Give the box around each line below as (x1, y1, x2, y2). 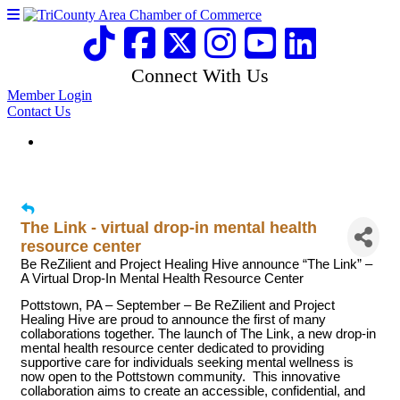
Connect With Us (131, 65, 269, 87)
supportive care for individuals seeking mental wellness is (21, 355, 354, 370)
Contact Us (7, 104, 71, 119)
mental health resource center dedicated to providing (21, 341, 324, 355)
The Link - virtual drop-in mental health (21, 218, 317, 237)
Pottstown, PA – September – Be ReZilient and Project (21, 298, 335, 312)
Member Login (7, 87, 92, 103)
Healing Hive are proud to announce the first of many (21, 312, 326, 327)
